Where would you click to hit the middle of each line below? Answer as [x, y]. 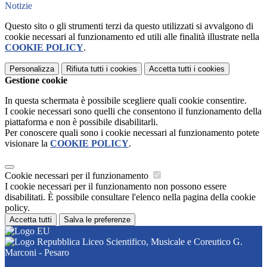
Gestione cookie [36, 80]
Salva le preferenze [97, 219]
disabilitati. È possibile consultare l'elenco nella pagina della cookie [130, 197]
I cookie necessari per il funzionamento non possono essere [116, 186]
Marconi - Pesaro [37, 252]
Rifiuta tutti [85, 69]
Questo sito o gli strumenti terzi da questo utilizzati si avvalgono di [129, 26]
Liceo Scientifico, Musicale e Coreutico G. [161, 241]
